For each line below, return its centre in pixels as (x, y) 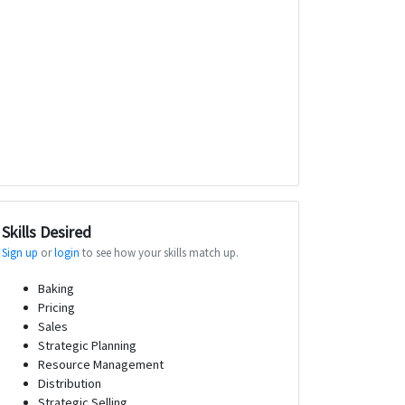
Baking (56, 288)
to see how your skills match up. (159, 252)
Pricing (57, 307)
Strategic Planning (87, 345)
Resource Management (101, 364)
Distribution (70, 383)
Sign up (20, 252)
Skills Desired (47, 231)
